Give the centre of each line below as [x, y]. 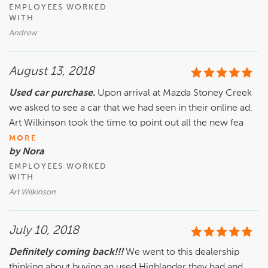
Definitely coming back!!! [66, 253]
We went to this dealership [182, 253]
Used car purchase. [52, 94]
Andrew [23, 33]
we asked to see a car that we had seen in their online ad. [131, 109]
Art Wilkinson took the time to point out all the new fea [126, 124]
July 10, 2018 [44, 231]
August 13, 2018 [52, 72]
